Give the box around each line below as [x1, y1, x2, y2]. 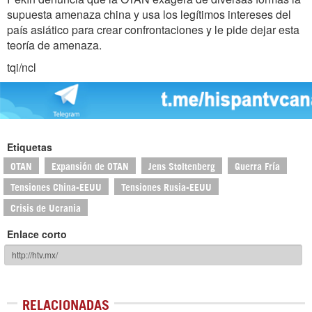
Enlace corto [7, 226, 67, 241]
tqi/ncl [7, 59, 36, 76]
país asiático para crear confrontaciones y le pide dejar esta [7, 22, 299, 38]
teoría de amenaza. [7, 37, 102, 54]
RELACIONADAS [22, 299, 109, 307]
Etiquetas [7, 139, 52, 154]
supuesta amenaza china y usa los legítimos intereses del [7, 6, 291, 23]
